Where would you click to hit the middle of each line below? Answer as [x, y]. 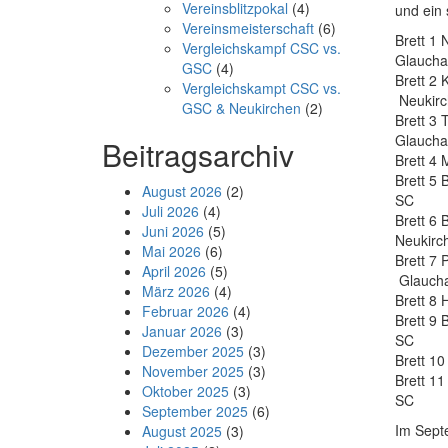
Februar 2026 [185, 311]
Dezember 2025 [193, 351]
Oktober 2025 [185, 391]
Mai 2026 [171, 251]
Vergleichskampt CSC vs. [261, 88]
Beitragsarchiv [198, 155]
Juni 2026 [173, 231]
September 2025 [195, 411]
